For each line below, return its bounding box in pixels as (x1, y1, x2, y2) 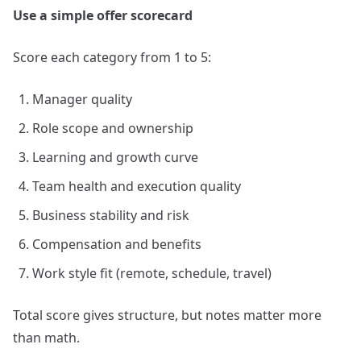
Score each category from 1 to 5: (13, 48, 211, 66)
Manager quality (32, 90, 132, 108)
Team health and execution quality (32, 177, 241, 195)
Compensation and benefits (32, 235, 201, 253)
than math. (13, 329, 80, 346)
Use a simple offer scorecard (13, 6, 193, 24)
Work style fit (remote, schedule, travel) (32, 264, 272, 282)
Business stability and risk (32, 206, 189, 224)
